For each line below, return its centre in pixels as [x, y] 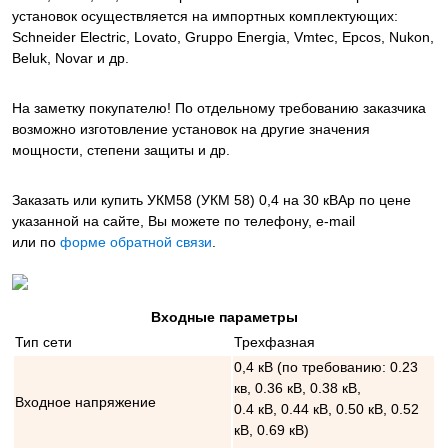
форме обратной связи [136, 242]
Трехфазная [274, 342]
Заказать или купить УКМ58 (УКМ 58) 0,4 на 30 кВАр [185, 200]
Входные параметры [224, 317]
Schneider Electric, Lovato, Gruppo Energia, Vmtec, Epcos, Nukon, [223, 37]
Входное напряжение [85, 402]
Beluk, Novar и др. [70, 58]
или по [36, 242]
